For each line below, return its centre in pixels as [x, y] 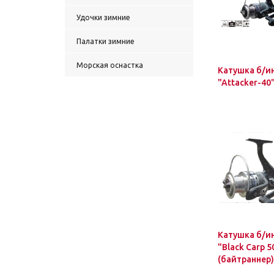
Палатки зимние [106, 41]
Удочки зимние [103, 17]
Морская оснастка [110, 65]
